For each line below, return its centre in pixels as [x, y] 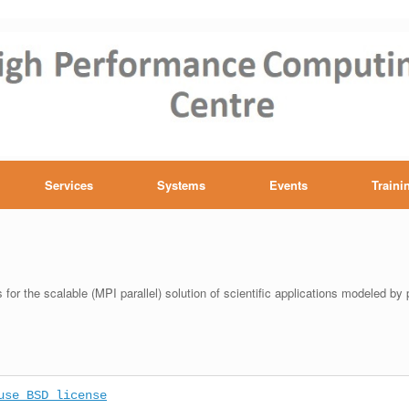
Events [288, 185]
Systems [181, 185]
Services [69, 185]
